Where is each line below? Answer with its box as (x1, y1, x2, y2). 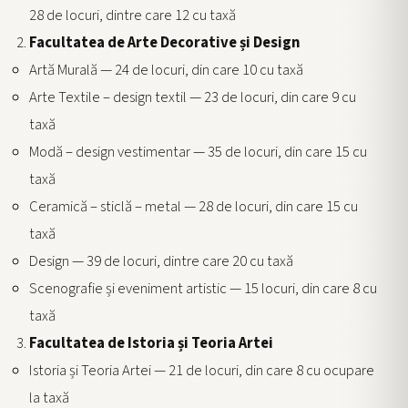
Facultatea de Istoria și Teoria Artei (29, 332, 273, 355)
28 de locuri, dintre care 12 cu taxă (29, 5, 236, 27)
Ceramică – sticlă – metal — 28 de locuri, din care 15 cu (29, 196, 358, 219)
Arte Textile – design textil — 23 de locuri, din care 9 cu (29, 87, 356, 109)
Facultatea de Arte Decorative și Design (29, 32, 301, 55)
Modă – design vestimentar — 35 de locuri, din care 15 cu (29, 141, 367, 164)
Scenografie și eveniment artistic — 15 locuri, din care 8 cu (29, 278, 377, 301)
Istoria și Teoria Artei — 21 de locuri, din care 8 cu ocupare (29, 360, 374, 382)
